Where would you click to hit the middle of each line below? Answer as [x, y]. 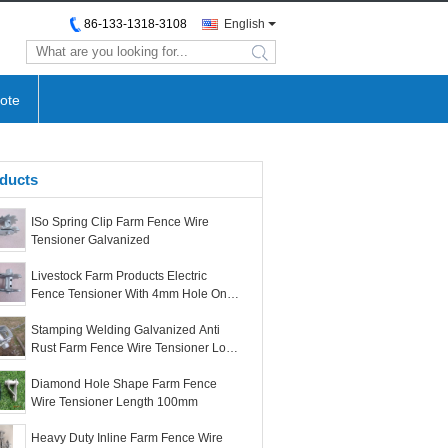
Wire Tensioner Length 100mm [114, 402]
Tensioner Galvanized [90, 240]
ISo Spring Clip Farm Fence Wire [120, 222]
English [244, 24]
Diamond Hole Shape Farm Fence [124, 384]
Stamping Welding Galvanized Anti [125, 330]
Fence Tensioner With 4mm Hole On [129, 294]
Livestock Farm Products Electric [119, 276]
